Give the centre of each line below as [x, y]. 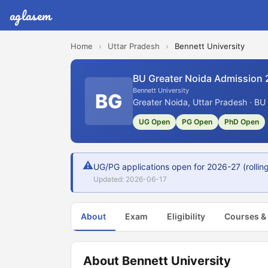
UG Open [154, 122]
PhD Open [242, 122]
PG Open [197, 122]
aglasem [31, 15]
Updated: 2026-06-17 [130, 179]
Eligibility [186, 216]
